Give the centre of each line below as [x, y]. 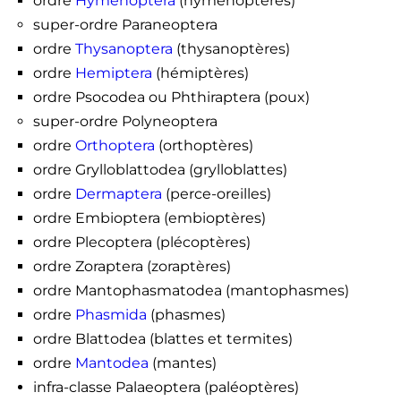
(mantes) [182, 363]
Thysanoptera [124, 49]
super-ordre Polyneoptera [125, 122]
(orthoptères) [204, 146]
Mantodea [111, 363]
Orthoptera [115, 146]
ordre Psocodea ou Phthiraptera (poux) [171, 98]
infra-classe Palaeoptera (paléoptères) [166, 388]
